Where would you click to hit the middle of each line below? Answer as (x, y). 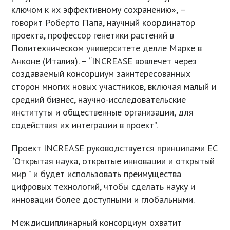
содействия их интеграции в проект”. (85, 125)
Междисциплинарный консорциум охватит (97, 223)
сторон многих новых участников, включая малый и (114, 87)
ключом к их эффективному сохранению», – (99, 10)
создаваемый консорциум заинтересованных (101, 74)
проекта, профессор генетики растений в (93, 35)
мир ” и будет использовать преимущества (97, 174)
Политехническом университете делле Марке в (107, 48)
